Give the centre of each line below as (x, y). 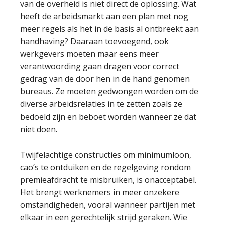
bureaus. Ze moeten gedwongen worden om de (109, 91)
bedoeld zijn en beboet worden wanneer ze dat (108, 117)
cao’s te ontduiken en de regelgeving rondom (105, 167)
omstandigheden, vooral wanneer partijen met (108, 205)
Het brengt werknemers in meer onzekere (100, 192)
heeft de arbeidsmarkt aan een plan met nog (104, 16)
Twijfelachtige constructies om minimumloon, (106, 155)
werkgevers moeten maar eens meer (89, 54)
